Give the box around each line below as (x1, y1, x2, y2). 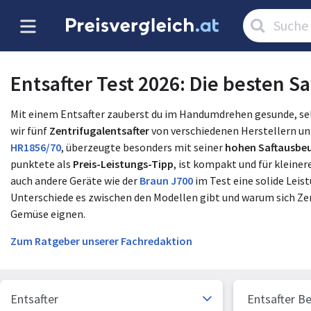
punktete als (10, 157, 73, 171)
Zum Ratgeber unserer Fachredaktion (10, 233, 192, 248)
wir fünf (10, 124, 49, 138)
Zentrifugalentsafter (49, 124, 149, 138)
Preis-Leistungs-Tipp (73, 157, 174, 171)
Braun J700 (140, 174, 193, 188)
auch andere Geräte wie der (10, 174, 140, 188)
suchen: (228, 24, 263, 37)
